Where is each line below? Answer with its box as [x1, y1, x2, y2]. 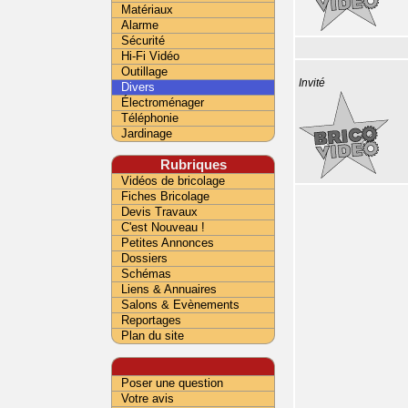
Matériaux [121, 3, 173, 16]
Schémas [121, 267, 171, 280]
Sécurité [121, 34, 165, 47]
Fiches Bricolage [121, 189, 209, 203]
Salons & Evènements [121, 298, 240, 311]
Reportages [121, 313, 181, 327]
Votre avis [121, 392, 174, 405]
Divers [121, 80, 155, 94]
